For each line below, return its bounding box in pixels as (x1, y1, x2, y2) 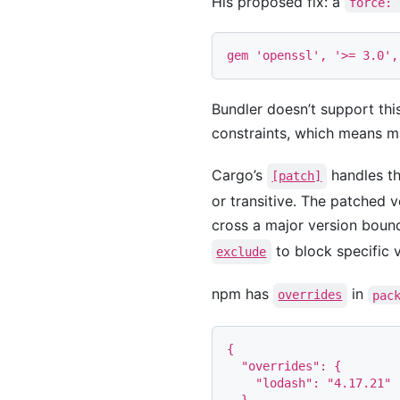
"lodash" (255, 376, 312, 391)
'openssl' (255, 48, 320, 63)
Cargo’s (212, 166, 267, 185)
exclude (216, 244, 267, 259)
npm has (212, 285, 273, 304)
